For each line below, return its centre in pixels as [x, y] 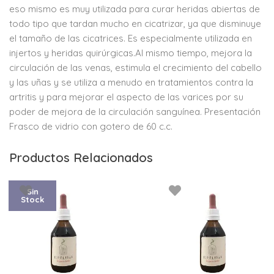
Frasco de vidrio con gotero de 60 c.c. [92, 127]
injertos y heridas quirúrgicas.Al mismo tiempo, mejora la [131, 53]
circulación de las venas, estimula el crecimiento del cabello [135, 68]
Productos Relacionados [81, 158]
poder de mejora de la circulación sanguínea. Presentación [135, 112]
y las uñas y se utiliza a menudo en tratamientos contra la [131, 83]
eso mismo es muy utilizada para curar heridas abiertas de [135, 9]
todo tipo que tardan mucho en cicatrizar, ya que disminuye [135, 24]
